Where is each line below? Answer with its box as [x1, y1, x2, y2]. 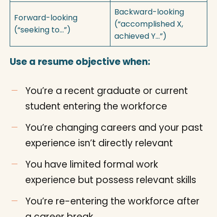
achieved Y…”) [114, 30, 167, 42]
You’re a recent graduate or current [25, 84, 188, 97]
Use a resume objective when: [10, 55, 150, 68]
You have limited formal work [25, 157, 158, 171]
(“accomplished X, [114, 18, 183, 30]
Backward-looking [114, 6, 184, 17]
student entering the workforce [25, 99, 167, 113]
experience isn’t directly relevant [25, 136, 173, 150]
